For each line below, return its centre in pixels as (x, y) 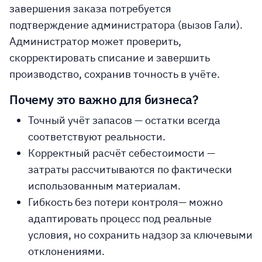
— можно (201, 202)
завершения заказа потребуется (90, 8)
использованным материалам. (104, 186)
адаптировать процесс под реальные (120, 218)
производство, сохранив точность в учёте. (115, 74)
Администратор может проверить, (95, 41)
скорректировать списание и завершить (110, 58)
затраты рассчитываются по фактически (130, 169)
